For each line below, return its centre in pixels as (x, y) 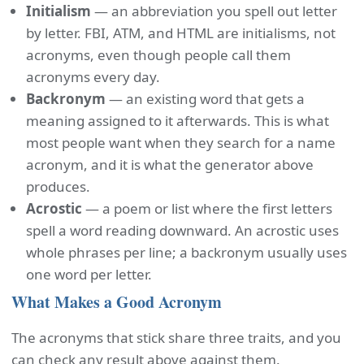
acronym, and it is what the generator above (170, 165)
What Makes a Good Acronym (117, 302)
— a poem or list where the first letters (207, 208)
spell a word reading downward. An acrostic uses (182, 230)
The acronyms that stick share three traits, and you (176, 338)
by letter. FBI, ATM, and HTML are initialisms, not (181, 33)
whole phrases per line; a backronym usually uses (186, 252)
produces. (58, 186)
